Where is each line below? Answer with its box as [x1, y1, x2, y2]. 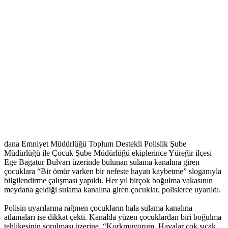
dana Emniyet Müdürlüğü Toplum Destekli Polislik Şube [4, 139, 186, 149]
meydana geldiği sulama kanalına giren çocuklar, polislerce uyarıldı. [4, 185, 223, 194]
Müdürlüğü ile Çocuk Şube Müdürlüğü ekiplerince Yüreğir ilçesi [4, 149, 212, 158]
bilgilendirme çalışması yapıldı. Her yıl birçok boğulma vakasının [4, 176, 213, 185]
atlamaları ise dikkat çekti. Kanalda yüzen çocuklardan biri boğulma [4, 213, 221, 222]
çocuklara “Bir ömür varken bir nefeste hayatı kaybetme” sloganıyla [4, 167, 221, 176]
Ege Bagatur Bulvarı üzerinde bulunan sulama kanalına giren [4, 158, 199, 167]
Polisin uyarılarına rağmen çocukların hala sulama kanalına [4, 204, 192, 213]
